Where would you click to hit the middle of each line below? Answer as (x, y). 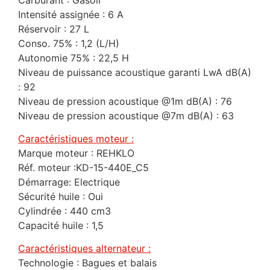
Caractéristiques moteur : (76, 138)
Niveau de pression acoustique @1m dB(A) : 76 (125, 101)
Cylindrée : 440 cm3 (64, 211)
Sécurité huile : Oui (61, 196)
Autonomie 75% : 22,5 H (74, 58)
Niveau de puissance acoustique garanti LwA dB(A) (135, 72)
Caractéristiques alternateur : (84, 249)
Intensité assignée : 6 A (71, 14)
